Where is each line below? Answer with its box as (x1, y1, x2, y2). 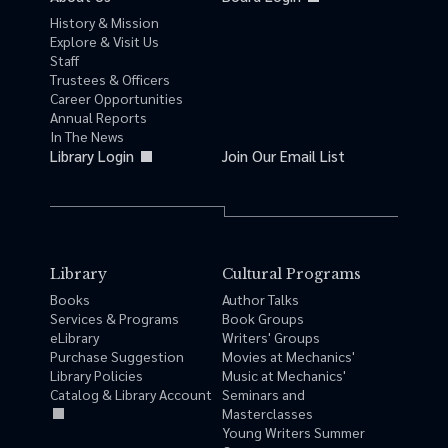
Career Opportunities (50, 89, 183, 108)
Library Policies (50, 366, 143, 385)
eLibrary (50, 328, 99, 347)
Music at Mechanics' (222, 366, 346, 385)
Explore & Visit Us (50, 32, 159, 51)
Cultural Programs (222, 265, 361, 284)
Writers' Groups (222, 328, 320, 347)
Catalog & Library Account (50, 385, 212, 404)
